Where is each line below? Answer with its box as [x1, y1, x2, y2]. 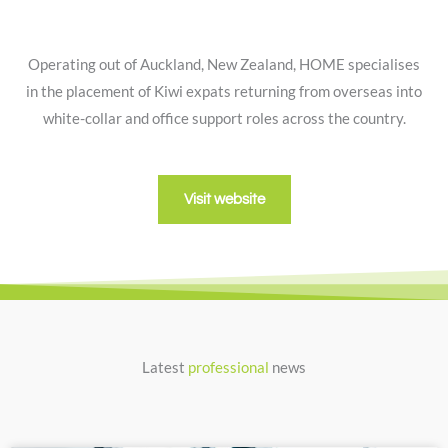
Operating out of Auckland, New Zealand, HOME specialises [28, 56, 420, 74]
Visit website [183, 192, 265, 208]
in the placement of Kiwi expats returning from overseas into [26, 83, 422, 101]
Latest [142, 359, 188, 377]
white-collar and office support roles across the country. [42, 110, 406, 128]
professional [188, 359, 269, 377]
